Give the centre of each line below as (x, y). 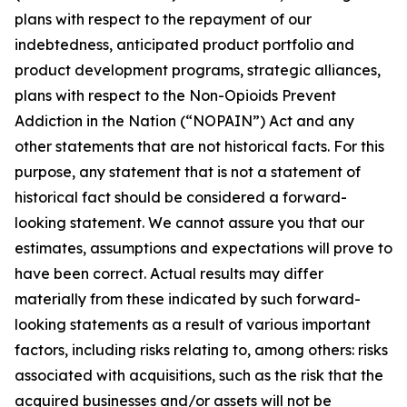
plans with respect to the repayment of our (163, 19)
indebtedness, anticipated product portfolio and (184, 45)
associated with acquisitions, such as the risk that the (199, 375)
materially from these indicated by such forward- (188, 299)
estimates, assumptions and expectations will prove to (203, 248)
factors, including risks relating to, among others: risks (201, 350)
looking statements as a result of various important (193, 324)
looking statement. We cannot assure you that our (189, 223)
